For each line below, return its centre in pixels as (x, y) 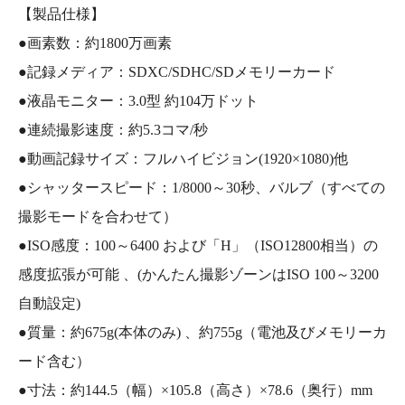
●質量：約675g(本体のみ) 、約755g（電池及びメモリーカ (202, 332)
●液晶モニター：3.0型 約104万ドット (138, 100)
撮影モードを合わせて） (98, 216)
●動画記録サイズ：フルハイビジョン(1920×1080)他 (183, 158)
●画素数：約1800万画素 (95, 42)
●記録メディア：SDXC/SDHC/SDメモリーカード (177, 71)
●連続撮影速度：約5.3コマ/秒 (113, 129)
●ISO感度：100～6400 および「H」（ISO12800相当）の (198, 245)
